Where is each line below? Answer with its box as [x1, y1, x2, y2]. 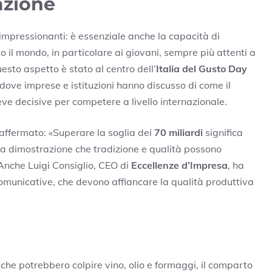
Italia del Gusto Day [156, 62, 247, 75]
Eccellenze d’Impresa [131, 158, 228, 171]
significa [203, 126, 243, 138]
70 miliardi [154, 126, 203, 138]
